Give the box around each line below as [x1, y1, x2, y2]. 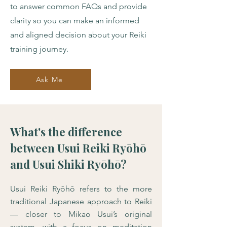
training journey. [10, 44, 68, 54]
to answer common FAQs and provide [10, 2, 147, 11]
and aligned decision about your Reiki [10, 30, 146, 40]
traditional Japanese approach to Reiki [10, 197, 152, 206]
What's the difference [10, 124, 122, 139]
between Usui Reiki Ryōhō [10, 140, 146, 156]
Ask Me [36, 75, 63, 84]
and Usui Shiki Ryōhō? [10, 157, 127, 172]
